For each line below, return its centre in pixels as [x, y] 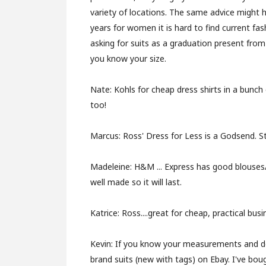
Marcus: [107, 136]
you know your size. [128, 58]
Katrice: [106, 213]
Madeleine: [112, 167]
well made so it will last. [136, 182]
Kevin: [103, 244]
